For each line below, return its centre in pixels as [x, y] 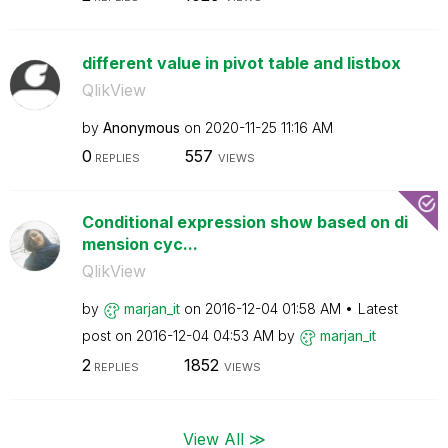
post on [108, 335]
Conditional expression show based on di [244, 222]
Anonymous [141, 127]
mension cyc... [139, 244]
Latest [377, 308]
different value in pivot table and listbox [241, 62]
